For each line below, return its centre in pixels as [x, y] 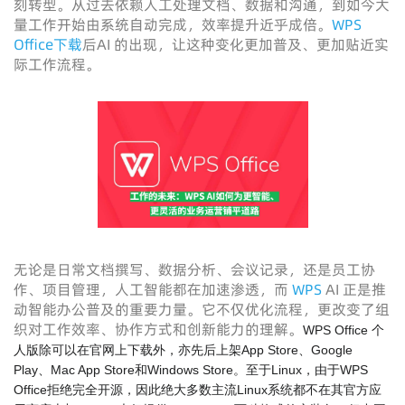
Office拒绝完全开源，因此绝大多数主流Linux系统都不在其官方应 [198, 390]
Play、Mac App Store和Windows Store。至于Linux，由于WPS [191, 370]
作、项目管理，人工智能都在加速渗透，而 [153, 289]
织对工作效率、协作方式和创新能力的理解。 [158, 329]
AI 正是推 [354, 289]
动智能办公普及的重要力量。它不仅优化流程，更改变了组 [202, 309]
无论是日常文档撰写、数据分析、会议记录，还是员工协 [194, 269]
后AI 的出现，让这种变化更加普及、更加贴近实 [235, 44]
